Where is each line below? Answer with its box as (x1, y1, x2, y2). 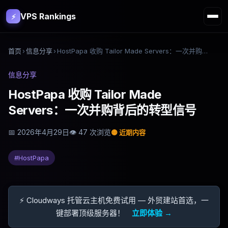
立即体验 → (132, 208, 172, 218)
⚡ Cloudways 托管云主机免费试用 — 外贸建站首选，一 (19, 195, 209, 205)
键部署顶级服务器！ (56, 208, 127, 218)
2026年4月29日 (17, 128, 69, 136)
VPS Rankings (20, 11, 76, 21)
